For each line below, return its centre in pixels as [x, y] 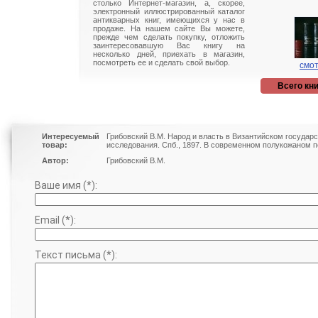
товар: [55, 145]
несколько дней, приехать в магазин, [169, 54]
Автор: [55, 160]
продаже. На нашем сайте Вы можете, [169, 28]
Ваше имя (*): [66, 185]
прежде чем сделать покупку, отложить [169, 37]
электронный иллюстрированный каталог [169, 11]
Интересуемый [71, 136]
